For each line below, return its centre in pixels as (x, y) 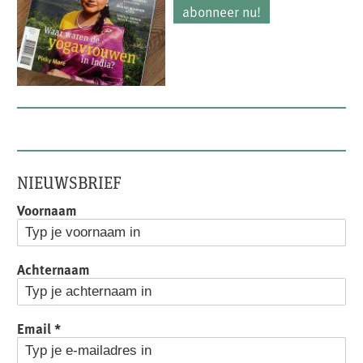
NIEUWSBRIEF (70, 183)
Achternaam (54, 269)
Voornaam (47, 209)
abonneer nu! (221, 12)
